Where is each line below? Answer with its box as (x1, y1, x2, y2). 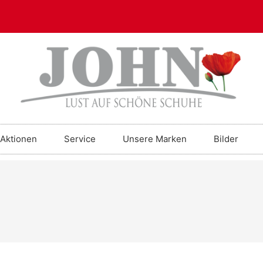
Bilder (214, 133, 238, 145)
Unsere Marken (123, 133, 187, 145)
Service (64, 133, 96, 145)
